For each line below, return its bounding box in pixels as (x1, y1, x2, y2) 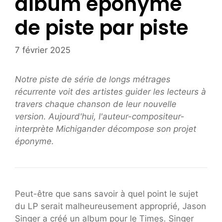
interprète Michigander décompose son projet (15, 123, 196, 134)
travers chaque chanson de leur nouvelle (15, 99, 176, 109)
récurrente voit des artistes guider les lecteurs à (15, 86, 206, 97)
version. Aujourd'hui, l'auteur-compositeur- (15, 111, 184, 121)
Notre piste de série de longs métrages (15, 74, 170, 84)
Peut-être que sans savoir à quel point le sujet (15, 188, 198, 199)
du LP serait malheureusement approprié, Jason (15, 201, 206, 211)
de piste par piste (15, 14, 188, 42)
